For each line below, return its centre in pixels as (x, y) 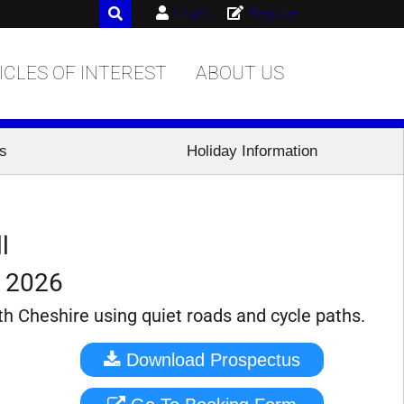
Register (273, 13)
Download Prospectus (256, 360)
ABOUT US (240, 73)
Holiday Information (252, 151)
